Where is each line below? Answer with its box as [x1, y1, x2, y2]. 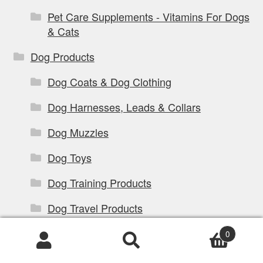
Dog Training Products [47, 175, 151, 191]
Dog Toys [47, 150, 92, 166]
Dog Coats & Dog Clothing [47, 74, 171, 90]
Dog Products [30, 49, 95, 65]
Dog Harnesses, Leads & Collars [47, 99, 201, 115]
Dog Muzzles [47, 124, 109, 140]
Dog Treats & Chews [47, 225, 144, 241]
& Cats [47, 23, 79, 39]
